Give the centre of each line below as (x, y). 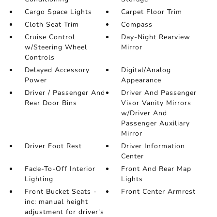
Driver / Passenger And (65, 93)
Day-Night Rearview (156, 37)
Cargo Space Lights (58, 12)
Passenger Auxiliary (156, 123)
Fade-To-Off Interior (60, 169)
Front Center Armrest (159, 192)
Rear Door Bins (51, 103)
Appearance (141, 80)
